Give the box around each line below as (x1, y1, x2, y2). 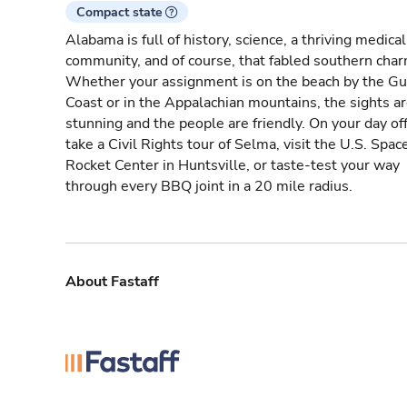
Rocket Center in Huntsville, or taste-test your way (65, 155, 400, 176)
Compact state (76, 4, 163, 22)
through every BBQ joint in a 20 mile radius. (65, 176, 352, 197)
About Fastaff (65, 272, 159, 292)
